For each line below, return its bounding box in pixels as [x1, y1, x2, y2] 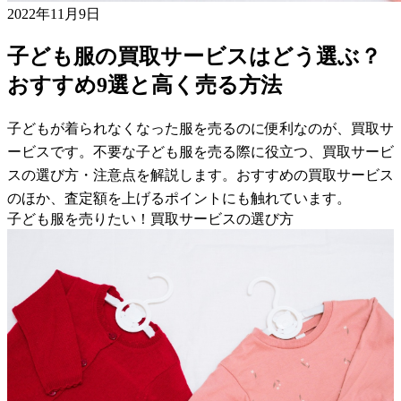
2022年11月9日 [7, 5, 100, 21]
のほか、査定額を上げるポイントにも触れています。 [7, 190, 351, 206]
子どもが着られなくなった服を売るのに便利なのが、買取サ [7, 120, 394, 136]
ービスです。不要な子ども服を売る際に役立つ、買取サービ [7, 143, 394, 159]
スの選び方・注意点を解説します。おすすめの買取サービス [7, 166, 394, 183]
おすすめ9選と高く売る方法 [7, 73, 282, 97]
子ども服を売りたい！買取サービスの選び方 [7, 210, 294, 226]
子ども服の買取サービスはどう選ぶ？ [7, 44, 381, 68]
